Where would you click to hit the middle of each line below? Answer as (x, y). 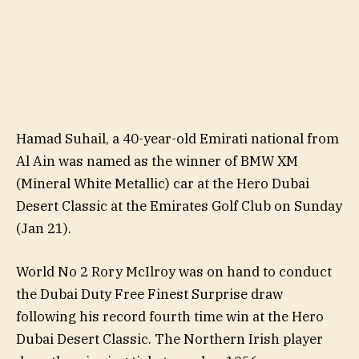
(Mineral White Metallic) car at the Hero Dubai (163, 183)
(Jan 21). (44, 228)
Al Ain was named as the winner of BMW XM (157, 161)
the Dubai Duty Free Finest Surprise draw (149, 294)
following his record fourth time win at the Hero (170, 317)
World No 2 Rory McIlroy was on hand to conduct (174, 272)
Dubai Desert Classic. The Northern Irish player (169, 339)
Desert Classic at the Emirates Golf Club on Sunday (179, 206)
